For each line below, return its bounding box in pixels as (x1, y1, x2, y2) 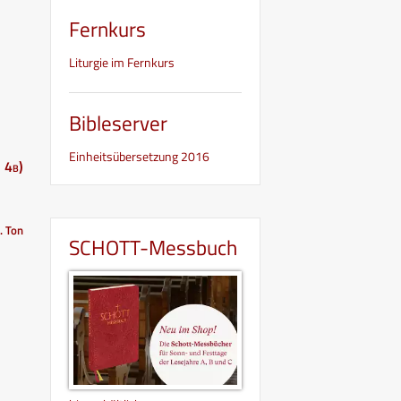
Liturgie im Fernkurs (69, 52, 175, 72)
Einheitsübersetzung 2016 (69, 146, 209, 166)
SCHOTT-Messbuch (69, 231, 237, 263)
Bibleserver (69, 107, 167, 139)
